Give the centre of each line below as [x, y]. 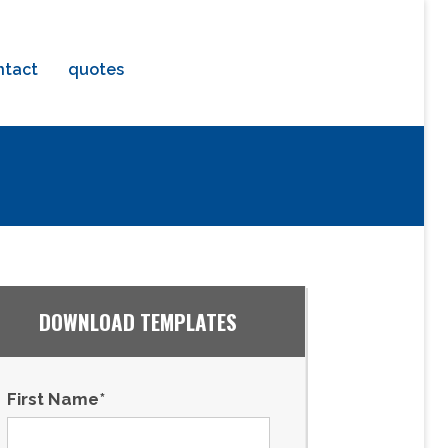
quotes [96, 69]
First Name [52, 399]
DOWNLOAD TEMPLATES [138, 321]
